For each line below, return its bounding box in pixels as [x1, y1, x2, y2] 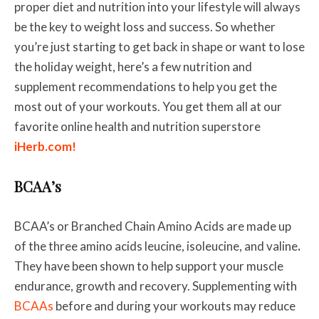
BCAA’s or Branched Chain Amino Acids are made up [14, 219, 291, 234]
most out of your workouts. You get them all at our [14, 99, 282, 115]
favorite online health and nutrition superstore [14, 119, 261, 135]
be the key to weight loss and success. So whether [14, 19, 276, 35]
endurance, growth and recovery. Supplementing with [14, 278, 297, 294]
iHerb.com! [14, 139, 76, 155]
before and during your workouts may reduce [53, 298, 296, 314]
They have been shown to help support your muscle [14, 258, 283, 274]
